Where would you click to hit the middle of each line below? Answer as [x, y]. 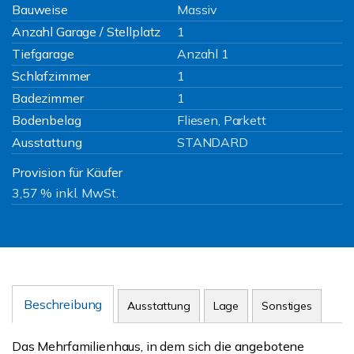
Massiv [198, 9]
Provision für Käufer [68, 172]
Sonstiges [287, 306]
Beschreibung [63, 304]
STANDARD [213, 142]
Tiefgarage [43, 54]
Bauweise [40, 9]
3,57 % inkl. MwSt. [65, 193]
